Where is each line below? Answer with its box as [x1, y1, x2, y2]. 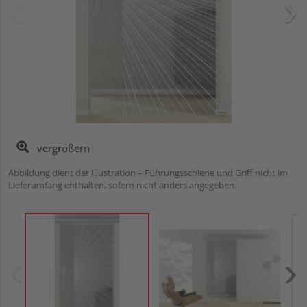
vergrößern [34, 140, 90, 155]
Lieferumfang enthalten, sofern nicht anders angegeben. [8, 178, 236, 191]
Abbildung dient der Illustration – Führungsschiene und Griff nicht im [8, 166, 288, 179]
